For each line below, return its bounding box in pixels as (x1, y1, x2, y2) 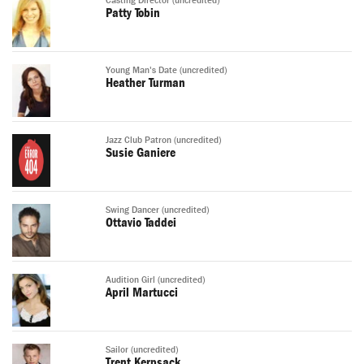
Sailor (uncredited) (106, 344, 178, 356)
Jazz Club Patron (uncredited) (106, 135, 221, 146)
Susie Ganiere (106, 145, 175, 161)
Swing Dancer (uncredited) (106, 205, 209, 216)
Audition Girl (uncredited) (106, 275, 205, 286)
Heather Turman (106, 76, 185, 91)
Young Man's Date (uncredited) (106, 65, 227, 76)
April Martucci (106, 285, 178, 301)
